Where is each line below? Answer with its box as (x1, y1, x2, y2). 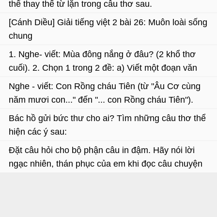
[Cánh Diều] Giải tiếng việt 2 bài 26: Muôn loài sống (9, 17, 207, 27)
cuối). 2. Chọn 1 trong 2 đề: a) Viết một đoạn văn (9, 63, 197, 73)
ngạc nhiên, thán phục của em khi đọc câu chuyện (9, 159, 202, 169)
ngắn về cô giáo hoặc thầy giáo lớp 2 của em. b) (9, 77, 195, 86)
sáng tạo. (9, 8, 45, 17)
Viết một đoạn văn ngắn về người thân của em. (9, 90, 191, 100)
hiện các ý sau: (9, 127, 67, 137)
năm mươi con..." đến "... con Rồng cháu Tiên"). (9, 95, 193, 105)
